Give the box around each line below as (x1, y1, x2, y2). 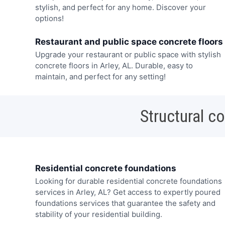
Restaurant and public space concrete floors (35, 37, 223, 47)
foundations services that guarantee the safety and (35, 198, 215, 208)
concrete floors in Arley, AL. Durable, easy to (35, 61, 193, 71)
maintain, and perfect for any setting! (35, 72, 166, 82)
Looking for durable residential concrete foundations (35, 176, 222, 186)
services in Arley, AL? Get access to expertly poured (35, 187, 220, 197)
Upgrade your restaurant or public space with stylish (35, 50, 221, 60)
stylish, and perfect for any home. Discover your (35, 2, 206, 12)
